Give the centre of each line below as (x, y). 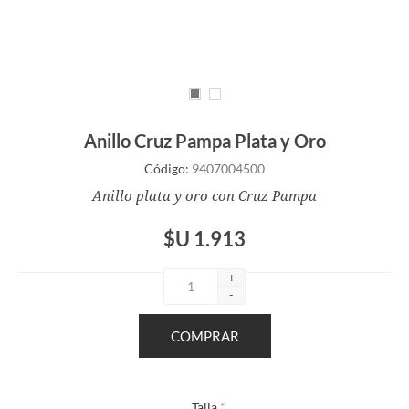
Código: (167, 168)
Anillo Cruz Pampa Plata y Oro (204, 140)
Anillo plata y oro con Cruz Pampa (204, 196)
